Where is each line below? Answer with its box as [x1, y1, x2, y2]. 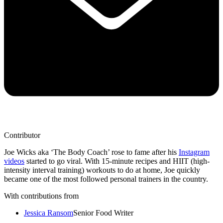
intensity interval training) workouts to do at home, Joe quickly [4, 166, 200, 175]
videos [4, 157, 24, 166]
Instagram [179, 148, 210, 157]
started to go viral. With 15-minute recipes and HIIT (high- [24, 157, 210, 166]
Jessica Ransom [24, 209, 73, 218]
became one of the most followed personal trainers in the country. [4, 175, 208, 184]
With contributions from [4, 192, 79, 201]
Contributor [4, 131, 40, 140]
